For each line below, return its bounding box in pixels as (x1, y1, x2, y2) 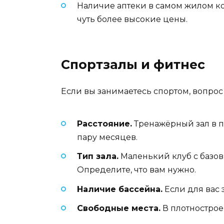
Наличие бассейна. (77, 184, 162, 194)
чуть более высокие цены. (77, 14, 187, 24)
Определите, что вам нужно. (77, 165, 196, 175)
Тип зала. (77, 151, 118, 161)
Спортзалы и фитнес (61, 56, 205, 72)
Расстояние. (77, 119, 132, 129)
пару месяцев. (77, 132, 137, 142)
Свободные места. (77, 203, 160, 213)
